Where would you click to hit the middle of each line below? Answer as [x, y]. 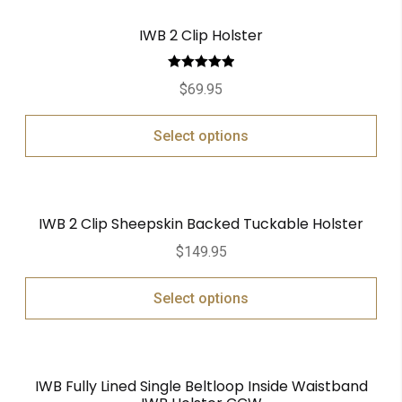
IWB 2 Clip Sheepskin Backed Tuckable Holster [201, 224]
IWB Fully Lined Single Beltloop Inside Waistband [201, 387]
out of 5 [201, 100]
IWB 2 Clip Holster [201, 35]
